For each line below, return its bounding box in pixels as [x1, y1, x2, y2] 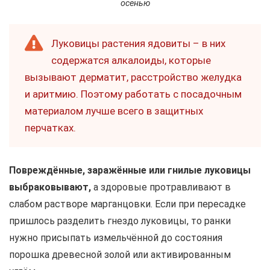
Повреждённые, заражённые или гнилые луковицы [9, 165, 251, 177]
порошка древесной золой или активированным [9, 249, 231, 261]
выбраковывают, [9, 181, 91, 193]
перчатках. [25, 122, 76, 134]
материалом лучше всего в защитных [25, 105, 203, 118]
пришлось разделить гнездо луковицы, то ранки [9, 215, 231, 227]
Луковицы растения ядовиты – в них [51, 37, 225, 50]
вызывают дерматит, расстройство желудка [25, 71, 242, 84]
